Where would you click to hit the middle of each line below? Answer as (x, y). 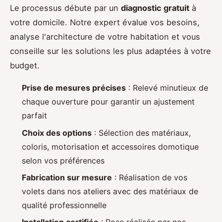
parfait (34, 116)
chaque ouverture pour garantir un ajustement (108, 102)
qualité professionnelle (64, 205)
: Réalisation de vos (150, 177)
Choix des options (57, 133)
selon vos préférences (63, 160)
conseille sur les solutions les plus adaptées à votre (111, 51)
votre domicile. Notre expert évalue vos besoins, (105, 23)
